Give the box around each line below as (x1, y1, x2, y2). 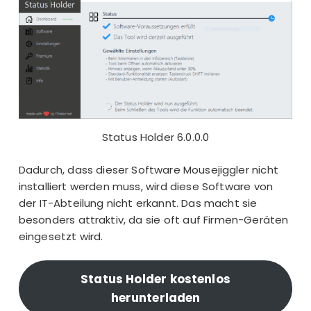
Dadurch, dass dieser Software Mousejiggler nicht (18, 162, 278, 177)
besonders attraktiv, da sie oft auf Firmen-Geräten (18, 212, 289, 227)
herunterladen (110, 289, 201, 306)
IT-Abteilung (39, 195, 104, 210)
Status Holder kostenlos (81, 270, 230, 287)
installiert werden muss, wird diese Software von (18, 178, 273, 194)
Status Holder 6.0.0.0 (101, 130, 210, 145)
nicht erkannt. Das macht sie (103, 195, 258, 210)
